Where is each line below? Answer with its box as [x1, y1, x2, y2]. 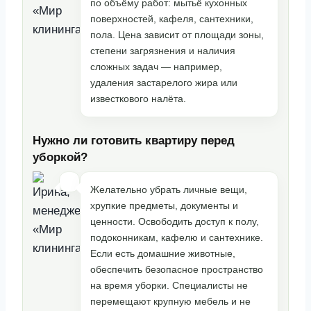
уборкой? [33, 150, 87, 164]
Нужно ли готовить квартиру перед [33, 133, 235, 147]
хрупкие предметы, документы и [90, 200, 238, 211]
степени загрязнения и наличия [90, 44, 235, 56]
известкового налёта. [90, 92, 186, 104]
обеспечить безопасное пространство [90, 264, 263, 275]
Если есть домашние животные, [90, 248, 235, 259]
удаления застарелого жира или [90, 76, 237, 88]
